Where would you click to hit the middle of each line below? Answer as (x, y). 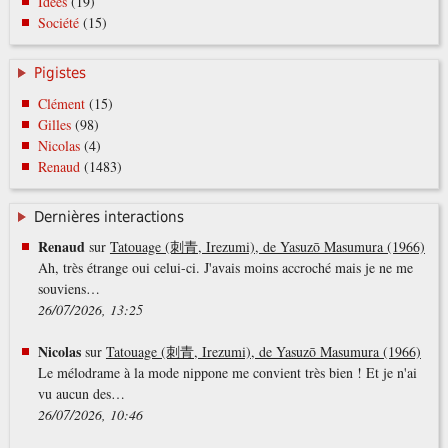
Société (58, 23)
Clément (61, 103)
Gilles (54, 124)
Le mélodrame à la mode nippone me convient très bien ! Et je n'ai (227, 373)
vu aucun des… (81, 394)
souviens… (68, 289)
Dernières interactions (108, 216)
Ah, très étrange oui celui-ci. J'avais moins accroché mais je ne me (225, 268)
